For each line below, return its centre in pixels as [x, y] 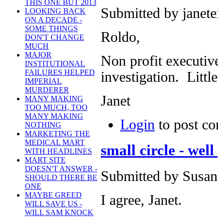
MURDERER [47, 90]
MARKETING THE [57, 134]
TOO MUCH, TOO [56, 108]
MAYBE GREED [53, 195]
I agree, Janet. [141, 200]
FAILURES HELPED [60, 73]
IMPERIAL [43, 81]
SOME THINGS [51, 29]
